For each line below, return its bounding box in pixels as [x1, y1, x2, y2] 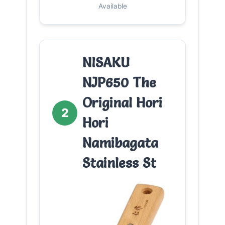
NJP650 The [82, 74, 156, 91]
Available [98, 2, 127, 10]
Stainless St [82, 154, 156, 171]
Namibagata [82, 134, 158, 151]
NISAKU [82, 54, 130, 71]
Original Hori [82, 94, 162, 111]
